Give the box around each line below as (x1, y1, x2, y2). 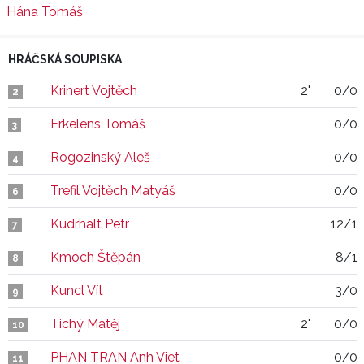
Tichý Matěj (50, 316, 120, 331)
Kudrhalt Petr (50, 216, 129, 232)
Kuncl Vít (50, 283, 103, 298)
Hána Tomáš (6, 4, 83, 19)
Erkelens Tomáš (50, 116, 145, 132)
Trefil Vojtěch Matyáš (50, 183, 175, 198)
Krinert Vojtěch (50, 83, 137, 98)
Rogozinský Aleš (50, 149, 150, 165)
